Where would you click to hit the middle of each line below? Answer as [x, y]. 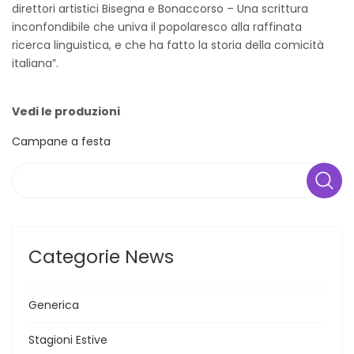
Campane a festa [61, 141]
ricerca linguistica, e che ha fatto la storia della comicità [168, 45]
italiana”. [35, 63]
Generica [54, 305]
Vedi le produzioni [66, 111]
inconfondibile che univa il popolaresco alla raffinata [157, 26]
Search [31, 171]
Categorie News [101, 256]
